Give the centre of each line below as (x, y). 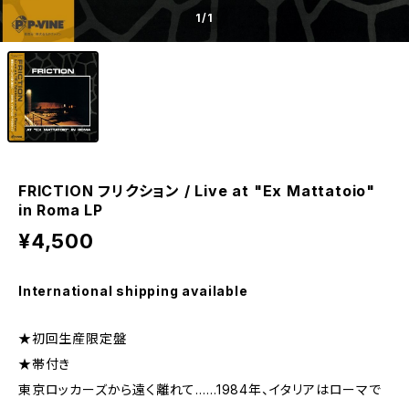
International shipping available (133, 291)
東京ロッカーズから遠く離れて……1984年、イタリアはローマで (200, 389)
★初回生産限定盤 (73, 338)
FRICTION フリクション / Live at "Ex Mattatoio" (197, 191)
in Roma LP (61, 210)
